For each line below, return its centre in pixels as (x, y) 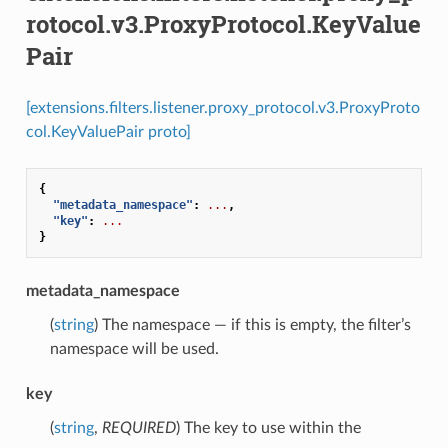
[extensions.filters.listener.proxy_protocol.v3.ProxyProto (222, 107)
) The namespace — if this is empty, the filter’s (252, 324)
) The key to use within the (268, 427)
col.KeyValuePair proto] (108, 131)
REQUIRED (138, 427)
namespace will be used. (134, 348)
